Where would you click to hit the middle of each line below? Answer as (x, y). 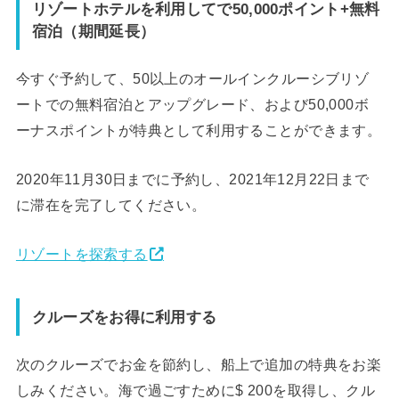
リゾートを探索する (81, 254)
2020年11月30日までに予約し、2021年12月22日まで (192, 179)
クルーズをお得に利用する (124, 317)
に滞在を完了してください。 (111, 205)
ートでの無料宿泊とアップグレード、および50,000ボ (192, 104)
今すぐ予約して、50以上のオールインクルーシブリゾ (192, 78)
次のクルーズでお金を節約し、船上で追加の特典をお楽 (199, 364)
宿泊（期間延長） (94, 31)
